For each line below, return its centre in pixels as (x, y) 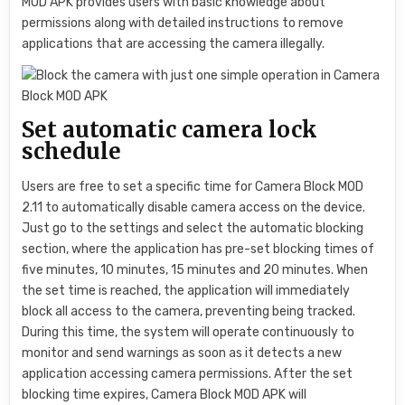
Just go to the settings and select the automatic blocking (193, 228)
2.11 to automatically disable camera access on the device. (194, 207)
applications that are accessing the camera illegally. (174, 43)
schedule (72, 152)
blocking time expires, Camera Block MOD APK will (165, 394)
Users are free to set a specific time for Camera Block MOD (193, 186)
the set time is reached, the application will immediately (186, 290)
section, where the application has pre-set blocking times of (198, 249)
